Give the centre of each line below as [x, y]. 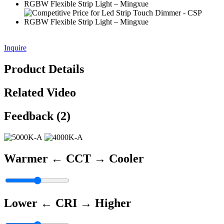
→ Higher [106, 203]
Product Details [44, 69]
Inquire [15, 48]
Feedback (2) [37, 116]
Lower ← [30, 203]
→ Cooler [117, 158]
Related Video [40, 93]
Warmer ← [35, 158]
